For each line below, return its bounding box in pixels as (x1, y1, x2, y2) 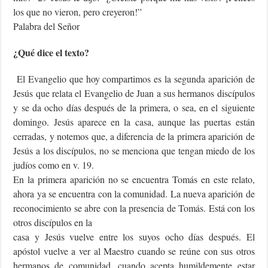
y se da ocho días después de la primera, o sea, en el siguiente (13, 101, 255, 114)
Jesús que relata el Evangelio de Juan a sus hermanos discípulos (13, 87, 255, 100)
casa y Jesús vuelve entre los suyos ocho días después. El (13, 230, 255, 243)
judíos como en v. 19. (13, 159, 95, 172)
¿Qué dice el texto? (13, 45, 90, 60)
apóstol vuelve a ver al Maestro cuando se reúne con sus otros (13, 245, 255, 258)
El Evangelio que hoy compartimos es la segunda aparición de (13, 72, 255, 86)
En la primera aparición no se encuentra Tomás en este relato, (13, 173, 255, 186)
